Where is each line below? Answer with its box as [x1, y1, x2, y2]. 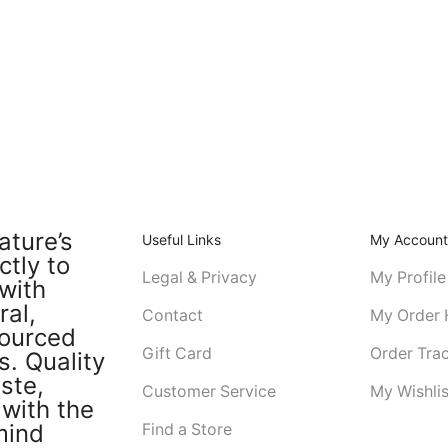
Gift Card [141, 344, 212, 364]
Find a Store [141, 420, 232, 440]
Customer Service [141, 382, 276, 402]
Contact [141, 306, 203, 326]
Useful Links [142, 230, 222, 248]
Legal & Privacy [141, 268, 257, 288]
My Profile [369, 268, 446, 288]
